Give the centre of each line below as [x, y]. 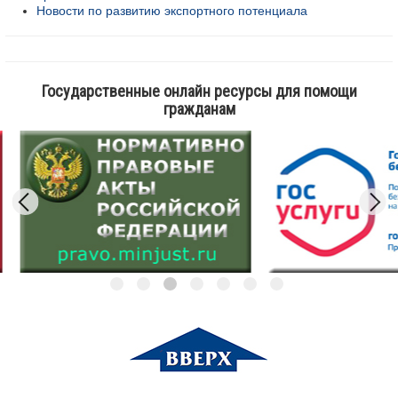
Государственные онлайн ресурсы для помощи [199, 92]
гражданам [199, 109]
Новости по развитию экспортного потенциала [172, 11]
